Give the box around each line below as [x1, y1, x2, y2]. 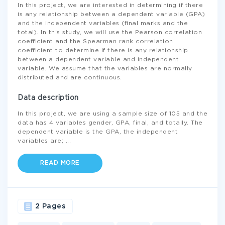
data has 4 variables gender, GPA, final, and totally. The [18, 120, 203, 126]
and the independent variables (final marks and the [18, 21, 188, 26]
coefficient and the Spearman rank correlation [18, 39, 173, 44]
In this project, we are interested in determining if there [18, 3, 203, 8]
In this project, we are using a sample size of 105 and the [18, 111, 207, 117]
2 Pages [35, 203, 65, 209]
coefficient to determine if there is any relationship [18, 48, 188, 53]
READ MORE [40, 160, 80, 166]
